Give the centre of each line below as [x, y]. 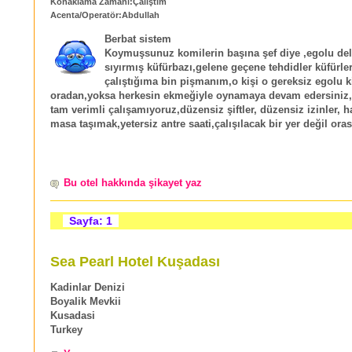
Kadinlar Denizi [88, 288]
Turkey [66, 330]
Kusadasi [73, 316]
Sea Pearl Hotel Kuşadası [135, 261]
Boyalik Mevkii [86, 302]
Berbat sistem [138, 40]
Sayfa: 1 [91, 221]
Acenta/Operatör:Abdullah [105, 15]
